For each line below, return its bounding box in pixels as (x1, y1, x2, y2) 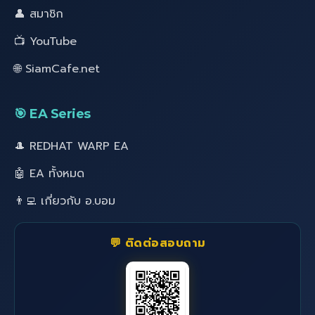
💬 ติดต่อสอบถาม (109, 235, 206, 252)
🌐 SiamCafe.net (14, 60, 100, 78)
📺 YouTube (14, 33, 77, 51)
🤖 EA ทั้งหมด (14, 165, 84, 183)
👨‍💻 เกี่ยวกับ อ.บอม (14, 193, 115, 210)
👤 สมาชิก (14, 6, 63, 23)
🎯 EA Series (14, 106, 91, 122)
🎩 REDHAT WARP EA (14, 138, 129, 155)
